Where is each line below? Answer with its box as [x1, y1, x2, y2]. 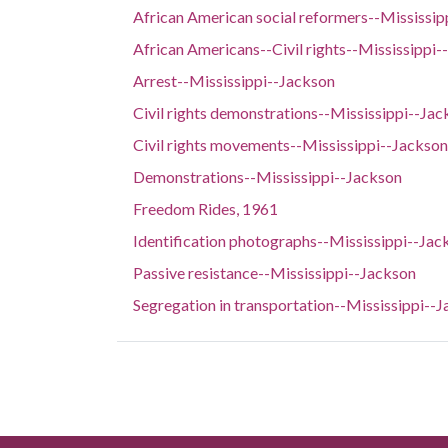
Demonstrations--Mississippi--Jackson [133, 167, 402, 186]
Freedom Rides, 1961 [133, 199, 278, 218]
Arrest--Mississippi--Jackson [133, 71, 335, 90]
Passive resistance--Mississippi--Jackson [133, 263, 416, 282]
